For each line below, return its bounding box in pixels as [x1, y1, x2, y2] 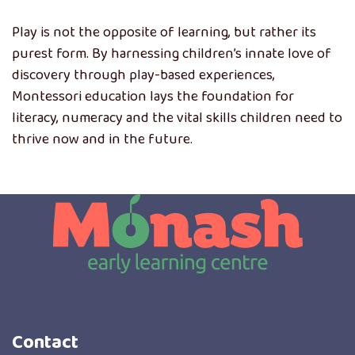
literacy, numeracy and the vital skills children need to [12, 107, 342, 129]
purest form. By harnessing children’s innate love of [12, 43, 331, 65]
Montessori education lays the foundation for [12, 86, 294, 108]
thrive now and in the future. [12, 128, 193, 151]
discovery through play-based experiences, [12, 64, 275, 86]
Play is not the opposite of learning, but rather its [12, 21, 316, 44]
